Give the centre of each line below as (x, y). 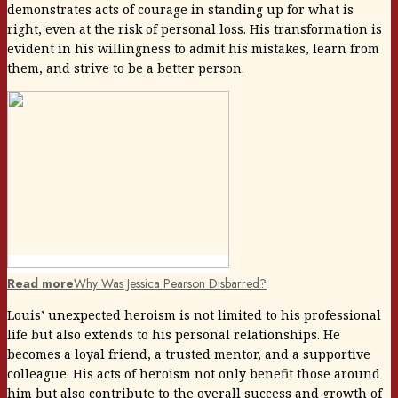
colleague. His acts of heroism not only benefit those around (194, 373)
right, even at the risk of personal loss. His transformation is (195, 28)
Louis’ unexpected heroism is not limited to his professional (194, 314)
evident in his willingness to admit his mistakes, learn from (193, 48)
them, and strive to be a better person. (126, 68)
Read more (40, 283)
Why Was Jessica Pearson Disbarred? (170, 283)
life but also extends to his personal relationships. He (174, 334)
